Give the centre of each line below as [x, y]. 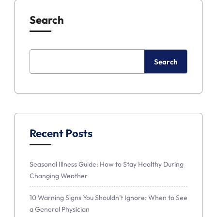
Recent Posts [61, 133]
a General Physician [60, 209]
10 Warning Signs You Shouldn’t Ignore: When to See [108, 197]
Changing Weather [59, 176]
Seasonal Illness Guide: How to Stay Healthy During [107, 164]
